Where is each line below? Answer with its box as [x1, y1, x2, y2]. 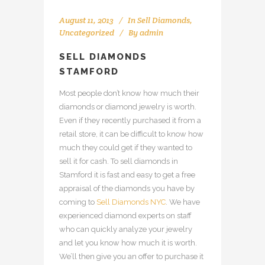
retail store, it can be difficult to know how [59, 129, 203, 138]
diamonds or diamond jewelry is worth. [59, 102, 196, 111]
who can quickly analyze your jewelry [59, 224, 192, 234]
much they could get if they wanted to [59, 143, 192, 152]
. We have [166, 197, 200, 206]
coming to [59, 197, 96, 206]
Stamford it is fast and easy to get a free [59, 170, 195, 179]
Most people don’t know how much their [59, 88, 199, 98]
